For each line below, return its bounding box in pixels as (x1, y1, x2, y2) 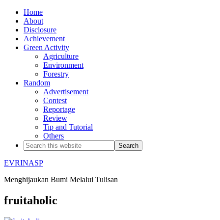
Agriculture (43, 52, 79, 60)
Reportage (43, 105, 75, 113)
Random (24, 79, 50, 87)
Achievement (24, 34, 65, 43)
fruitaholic (4, 193, 57, 207)
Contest (43, 96, 67, 105)
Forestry (43, 70, 69, 78)
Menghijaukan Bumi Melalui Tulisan (4, 175, 118, 184)
